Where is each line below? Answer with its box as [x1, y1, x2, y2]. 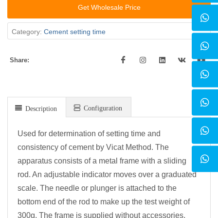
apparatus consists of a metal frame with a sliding [18, 157, 186, 165]
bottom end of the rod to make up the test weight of [18, 198, 190, 206]
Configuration [80, 104, 122, 111]
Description [22, 105, 57, 112]
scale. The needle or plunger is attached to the [18, 184, 177, 193]
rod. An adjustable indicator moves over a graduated [18, 170, 197, 179]
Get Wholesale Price [77, 3, 141, 12]
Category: [12, 28, 44, 36]
